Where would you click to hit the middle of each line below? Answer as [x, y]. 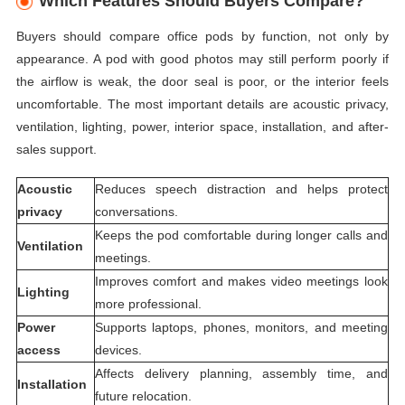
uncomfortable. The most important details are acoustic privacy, [202, 104]
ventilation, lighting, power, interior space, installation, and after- [202, 127]
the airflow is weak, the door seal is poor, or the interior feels [202, 82]
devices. [118, 350]
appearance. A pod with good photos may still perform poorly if [202, 59]
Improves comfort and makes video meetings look [241, 282]
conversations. [136, 212]
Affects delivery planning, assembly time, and [241, 374]
